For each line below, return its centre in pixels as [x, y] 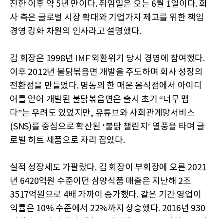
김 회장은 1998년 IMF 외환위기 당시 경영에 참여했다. [107, 58]
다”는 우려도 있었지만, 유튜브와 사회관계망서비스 [102, 113]
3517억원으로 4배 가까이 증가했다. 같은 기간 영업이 [106, 195]
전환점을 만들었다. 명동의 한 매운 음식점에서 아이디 [106, 86]
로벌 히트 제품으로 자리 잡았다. [67, 140]
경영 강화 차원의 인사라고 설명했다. [75, 31]
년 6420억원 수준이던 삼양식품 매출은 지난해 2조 [100, 181]
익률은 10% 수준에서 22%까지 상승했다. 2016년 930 [108, 208]
